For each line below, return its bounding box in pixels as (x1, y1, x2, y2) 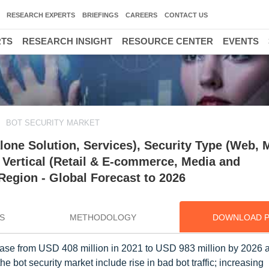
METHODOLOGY (69, 213, 136, 222)
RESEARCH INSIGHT (22, 36, 112, 46)
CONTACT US (165, 11, 208, 19)
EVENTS (223, 36, 259, 46)
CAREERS (125, 11, 157, 19)
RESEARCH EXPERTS (7, 11, 75, 19)
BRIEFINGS (82, 11, 118, 19)
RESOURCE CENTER (122, 36, 213, 46)
